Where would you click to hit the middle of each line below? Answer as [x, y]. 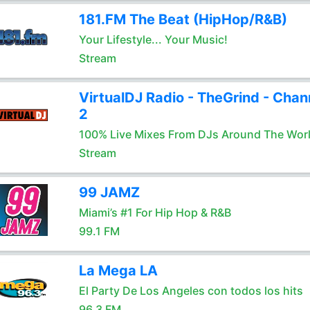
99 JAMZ [109, 192]
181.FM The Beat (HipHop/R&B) [183, 19]
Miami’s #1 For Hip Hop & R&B [155, 212]
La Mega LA [118, 271]
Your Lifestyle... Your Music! [153, 39]
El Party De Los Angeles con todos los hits [191, 291]
